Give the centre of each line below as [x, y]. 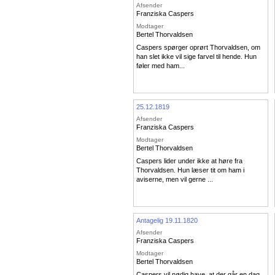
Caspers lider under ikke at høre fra [189, 161]
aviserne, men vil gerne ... [175, 180]
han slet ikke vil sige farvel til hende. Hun [196, 57]
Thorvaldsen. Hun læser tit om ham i [190, 170]
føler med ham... [161, 66]
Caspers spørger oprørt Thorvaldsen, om [198, 48]
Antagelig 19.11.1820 [167, 220]
